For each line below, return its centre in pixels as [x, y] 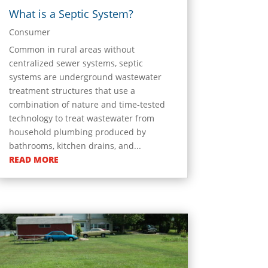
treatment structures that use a [72, 91]
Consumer [29, 32]
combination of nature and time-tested [87, 105]
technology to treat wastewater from [81, 118]
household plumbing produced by [77, 132]
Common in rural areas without [71, 50]
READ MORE [33, 160]
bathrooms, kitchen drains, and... [75, 146]
